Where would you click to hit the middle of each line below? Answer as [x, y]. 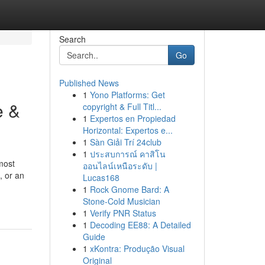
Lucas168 [101, 177]
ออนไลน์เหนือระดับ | [120, 166]
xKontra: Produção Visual [137, 248]
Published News [89, 83]
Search [72, 39]
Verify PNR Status [123, 213]
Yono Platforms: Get [127, 95]
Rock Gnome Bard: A [129, 189]
